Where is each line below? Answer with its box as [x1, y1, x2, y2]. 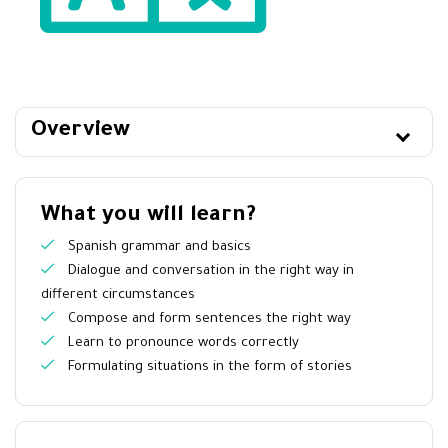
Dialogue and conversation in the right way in [64, 263, 354, 279]
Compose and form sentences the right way [64, 311, 351, 327]
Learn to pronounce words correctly [64, 335, 299, 351]
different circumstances [41, 287, 195, 303]
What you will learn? [41, 204, 256, 229]
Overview [31, 119, 130, 144]
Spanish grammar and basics [64, 239, 251, 255]
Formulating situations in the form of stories [64, 359, 352, 375]
